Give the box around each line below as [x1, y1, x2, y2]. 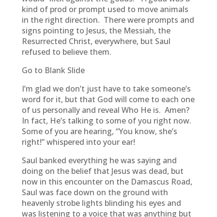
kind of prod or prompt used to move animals [21, 4, 188, 15]
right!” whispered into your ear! [21, 137, 135, 147]
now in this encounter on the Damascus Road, [21, 176, 192, 187]
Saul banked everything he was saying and [21, 155, 177, 166]
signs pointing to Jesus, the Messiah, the [21, 25, 170, 36]
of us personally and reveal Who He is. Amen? [21, 105, 191, 115]
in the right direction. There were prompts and [21, 15, 194, 25]
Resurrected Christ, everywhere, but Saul [21, 36, 170, 46]
